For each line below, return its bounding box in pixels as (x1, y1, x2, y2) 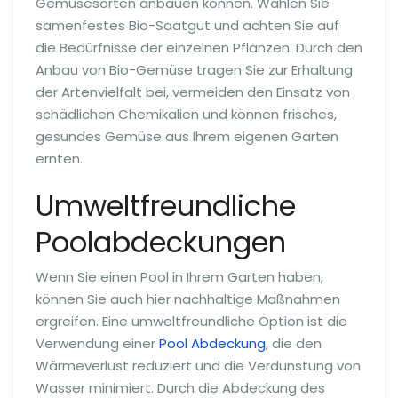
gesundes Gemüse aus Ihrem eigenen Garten (36, 126, 338, 146)
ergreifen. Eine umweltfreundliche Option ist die (36, 312, 347, 331)
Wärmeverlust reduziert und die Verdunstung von (36, 356, 361, 376)
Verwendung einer (36, 334, 159, 354)
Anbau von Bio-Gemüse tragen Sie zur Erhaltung (36, 60, 353, 79)
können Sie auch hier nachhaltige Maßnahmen (36, 290, 340, 309)
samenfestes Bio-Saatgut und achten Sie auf (36, 15, 339, 35)
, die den (266, 334, 322, 354)
